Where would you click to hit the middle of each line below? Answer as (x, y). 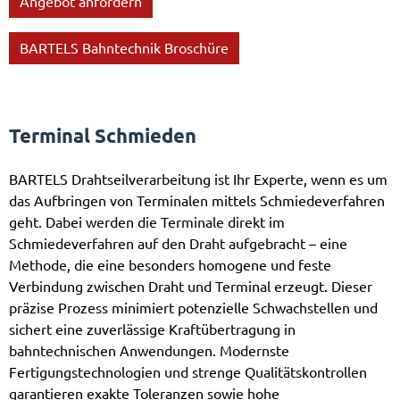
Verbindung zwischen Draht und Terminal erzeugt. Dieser (191, 286)
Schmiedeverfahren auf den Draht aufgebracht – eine (178, 243)
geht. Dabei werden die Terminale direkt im (147, 222)
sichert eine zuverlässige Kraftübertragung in (152, 329)
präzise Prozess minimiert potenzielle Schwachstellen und (193, 308)
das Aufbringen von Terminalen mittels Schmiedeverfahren (197, 200)
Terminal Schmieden (103, 135)
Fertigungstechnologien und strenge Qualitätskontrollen (188, 372)
